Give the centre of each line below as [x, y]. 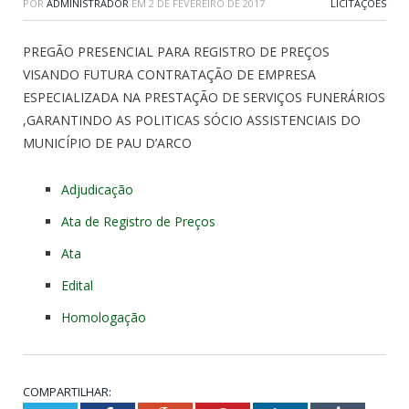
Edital [77, 286]
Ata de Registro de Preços [138, 222]
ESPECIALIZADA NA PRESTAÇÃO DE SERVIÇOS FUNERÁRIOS [204, 98]
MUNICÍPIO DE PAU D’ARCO [107, 143]
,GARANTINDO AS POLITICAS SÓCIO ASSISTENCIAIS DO [192, 121]
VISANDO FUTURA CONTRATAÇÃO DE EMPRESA [169, 75]
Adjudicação [97, 190]
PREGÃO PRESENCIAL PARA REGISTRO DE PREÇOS [176, 52]
